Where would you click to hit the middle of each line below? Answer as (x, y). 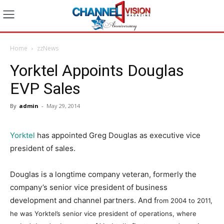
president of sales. (43, 148)
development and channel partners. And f (83, 200)
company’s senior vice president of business (89, 187)
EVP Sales (45, 88)
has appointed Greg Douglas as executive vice (118, 135)
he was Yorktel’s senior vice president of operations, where (103, 213)
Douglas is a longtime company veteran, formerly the (103, 174)
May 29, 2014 (63, 105)
